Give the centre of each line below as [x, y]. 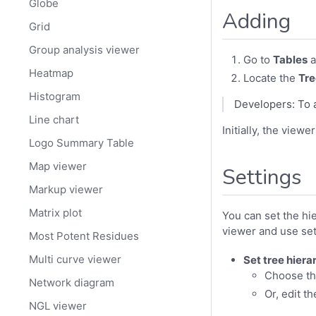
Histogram [55, 97]
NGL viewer [58, 306]
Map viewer [58, 166]
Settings [262, 177]
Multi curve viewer [75, 260]
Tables [290, 60]
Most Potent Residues [84, 236]
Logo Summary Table [82, 143]
